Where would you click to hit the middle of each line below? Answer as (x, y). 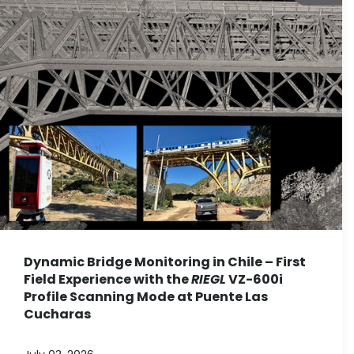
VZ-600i (254, 280)
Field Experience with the (107, 280)
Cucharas (57, 314)
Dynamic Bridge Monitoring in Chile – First (165, 262)
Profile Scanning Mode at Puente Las (146, 297)
